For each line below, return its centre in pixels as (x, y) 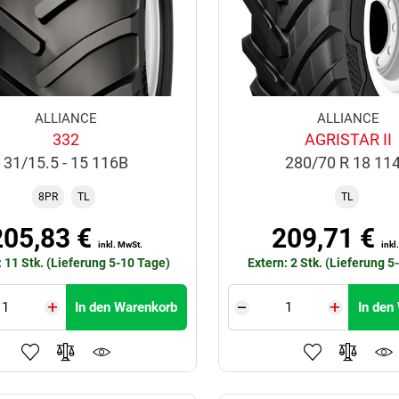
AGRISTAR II (349, 140)
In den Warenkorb (126, 308)
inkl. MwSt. (121, 245)
